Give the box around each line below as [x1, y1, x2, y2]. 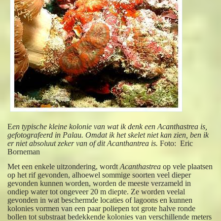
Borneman [7, 147, 40, 156]
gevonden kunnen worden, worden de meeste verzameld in [7, 179, 191, 187]
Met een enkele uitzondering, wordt [7, 162, 120, 171]
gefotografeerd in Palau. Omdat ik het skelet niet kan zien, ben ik [7, 130, 209, 139]
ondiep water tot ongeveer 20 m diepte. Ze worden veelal [7, 187, 185, 196]
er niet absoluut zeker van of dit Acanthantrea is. [7, 139, 160, 147]
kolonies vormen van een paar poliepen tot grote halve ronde [7, 204, 196, 213]
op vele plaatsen [161, 162, 213, 171]
